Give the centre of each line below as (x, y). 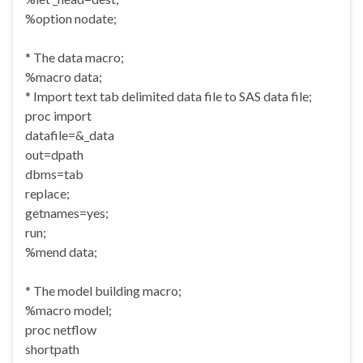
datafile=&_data (70, 135)
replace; (47, 194)
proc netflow (61, 330)
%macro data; (64, 77)
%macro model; (68, 310)
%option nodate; (71, 19)
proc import (58, 116)
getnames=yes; (67, 213)
